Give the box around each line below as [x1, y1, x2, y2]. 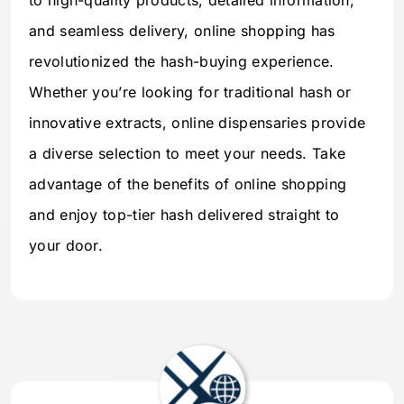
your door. [29, 236, 104, 255]
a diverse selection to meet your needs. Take [29, 144, 346, 163]
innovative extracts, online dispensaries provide [29, 114, 366, 133]
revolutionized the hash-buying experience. [29, 52, 335, 71]
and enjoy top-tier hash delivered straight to [29, 206, 340, 225]
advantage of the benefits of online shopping [29, 175, 347, 194]
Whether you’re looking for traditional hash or [29, 83, 352, 102]
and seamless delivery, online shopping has [29, 22, 335, 41]
